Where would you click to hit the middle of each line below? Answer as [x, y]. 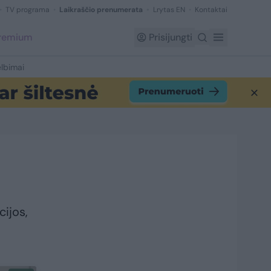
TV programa [28, 10]
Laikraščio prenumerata [101, 10]
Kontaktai [211, 10]
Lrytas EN [169, 10]
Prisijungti [171, 37]
